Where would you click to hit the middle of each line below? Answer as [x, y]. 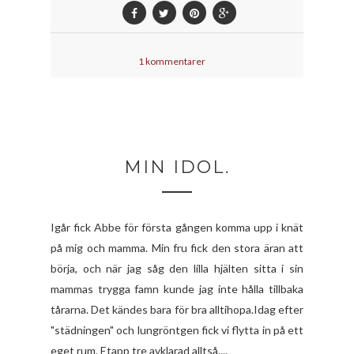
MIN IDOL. [177, 168]
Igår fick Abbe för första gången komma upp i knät [177, 228]
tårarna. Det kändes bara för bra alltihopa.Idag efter [177, 310]
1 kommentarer [172, 62]
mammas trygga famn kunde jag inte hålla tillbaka [177, 289]
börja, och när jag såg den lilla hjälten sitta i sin [177, 269]
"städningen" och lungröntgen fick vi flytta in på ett [177, 330]
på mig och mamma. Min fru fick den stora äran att [177, 248]
